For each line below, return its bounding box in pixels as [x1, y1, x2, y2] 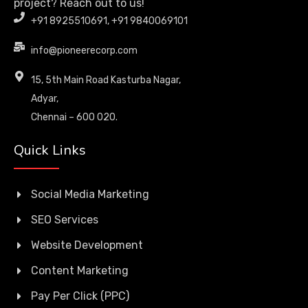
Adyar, [31, 93, 58, 105]
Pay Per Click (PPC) [31, 289, 129, 303]
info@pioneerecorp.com [31, 45, 137, 57]
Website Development [31, 239, 143, 252]
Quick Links [14, 141, 86, 160]
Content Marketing [31, 264, 129, 278]
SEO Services [31, 213, 98, 227]
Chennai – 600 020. [31, 111, 118, 124]
